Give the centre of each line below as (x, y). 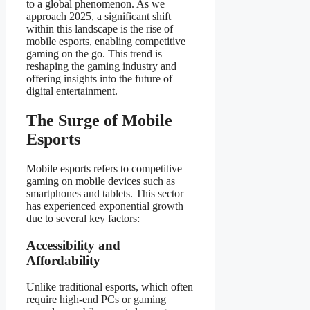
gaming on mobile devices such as (101, 181)
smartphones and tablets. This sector (105, 193)
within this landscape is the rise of (100, 29)
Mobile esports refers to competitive (104, 168)
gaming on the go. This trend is (94, 54)
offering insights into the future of (99, 79)
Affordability (63, 260)
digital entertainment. (72, 91)
